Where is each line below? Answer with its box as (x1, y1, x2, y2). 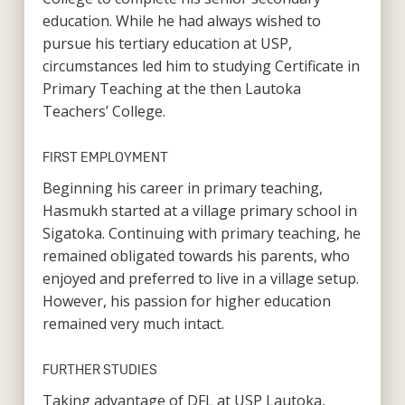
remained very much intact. (42, 313, 224, 334)
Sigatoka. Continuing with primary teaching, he (42, 222, 361, 243)
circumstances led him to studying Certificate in (42, 55, 360, 76)
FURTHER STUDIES (42, 361, 157, 377)
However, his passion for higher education (42, 290, 331, 311)
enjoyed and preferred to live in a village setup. (42, 268, 359, 288)
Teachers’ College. (42, 100, 165, 121)
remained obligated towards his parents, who (42, 245, 350, 266)
